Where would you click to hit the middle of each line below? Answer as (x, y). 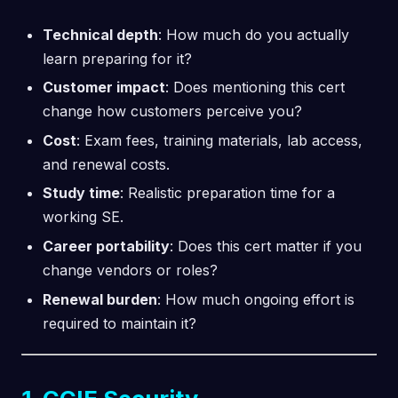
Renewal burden (100, 299)
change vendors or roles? (130, 270)
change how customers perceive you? (172, 111)
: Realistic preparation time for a (227, 193)
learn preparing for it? (117, 58)
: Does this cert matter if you (266, 246)
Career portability (106, 246)
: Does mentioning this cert (255, 88)
